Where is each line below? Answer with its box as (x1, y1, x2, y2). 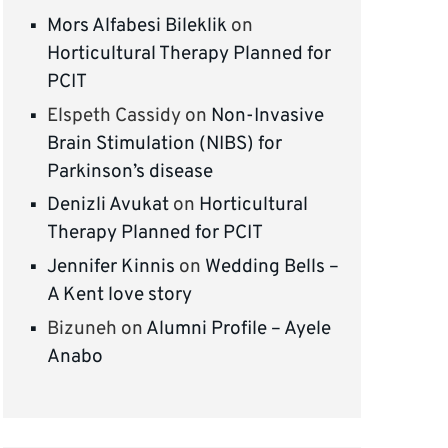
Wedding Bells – (205, 255, 340, 280)
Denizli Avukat (47, 193, 170, 218)
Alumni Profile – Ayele (146, 316, 332, 341)
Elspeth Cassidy (47, 103, 182, 128)
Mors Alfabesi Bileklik (47, 14, 228, 39)
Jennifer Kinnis (47, 255, 176, 280)
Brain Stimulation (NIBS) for (47, 131, 283, 156)
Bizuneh (47, 316, 118, 341)
